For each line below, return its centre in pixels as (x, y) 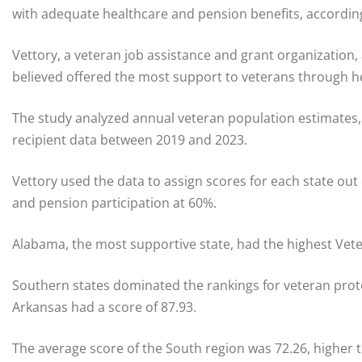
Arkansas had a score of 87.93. (104, 307)
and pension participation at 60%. (114, 203)
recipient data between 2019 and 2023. (130, 140)
